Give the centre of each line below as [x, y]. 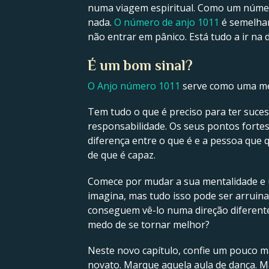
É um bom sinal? [140, 65]
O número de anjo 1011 [167, 22]
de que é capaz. [122, 155]
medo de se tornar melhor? [149, 224]
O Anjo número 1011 [134, 86]
